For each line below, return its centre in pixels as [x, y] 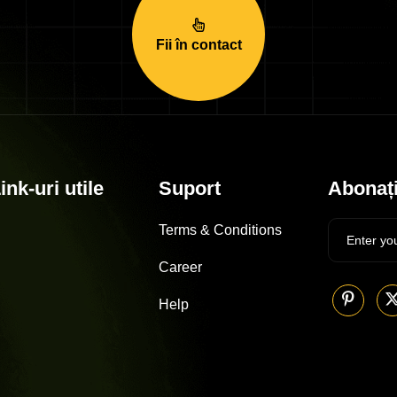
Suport [189, 188]
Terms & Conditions [220, 230]
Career [180, 267]
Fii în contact [198, 44]
